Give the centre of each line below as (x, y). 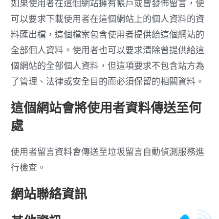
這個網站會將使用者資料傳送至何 (106, 107)
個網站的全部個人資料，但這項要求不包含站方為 (108, 65)
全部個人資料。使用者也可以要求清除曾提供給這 (108, 50)
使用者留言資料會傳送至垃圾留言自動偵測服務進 (108, 151)
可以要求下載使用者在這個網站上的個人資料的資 (108, 18)
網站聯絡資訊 (49, 193)
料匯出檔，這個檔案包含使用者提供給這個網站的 (108, 34)
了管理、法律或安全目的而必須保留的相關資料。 (108, 81)
